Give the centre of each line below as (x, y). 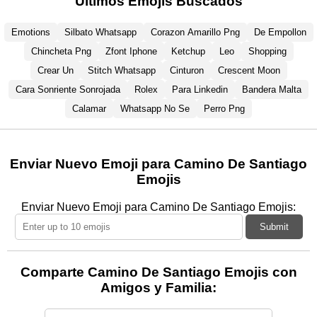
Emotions (30, 32)
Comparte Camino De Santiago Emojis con (158, 272)
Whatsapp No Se (155, 108)
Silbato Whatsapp (100, 32)
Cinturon (186, 70)
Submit (274, 227)
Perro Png (224, 108)
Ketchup (188, 51)
